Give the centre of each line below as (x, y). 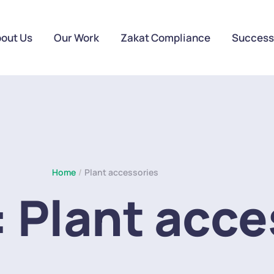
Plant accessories (122, 172)
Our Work (76, 37)
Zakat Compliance (165, 37)
